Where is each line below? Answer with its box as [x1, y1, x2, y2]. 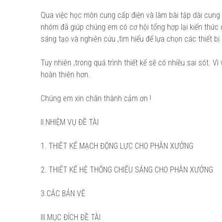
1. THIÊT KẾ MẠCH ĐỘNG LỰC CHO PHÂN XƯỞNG [41, 141, 193, 151]
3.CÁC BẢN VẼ [41, 189, 85, 198]
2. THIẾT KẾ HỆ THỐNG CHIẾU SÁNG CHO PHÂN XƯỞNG [41, 165, 213, 174]
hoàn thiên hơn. [41, 70, 90, 79]
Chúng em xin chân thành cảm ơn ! [41, 94, 151, 103]
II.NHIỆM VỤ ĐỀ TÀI [41, 117, 99, 127]
